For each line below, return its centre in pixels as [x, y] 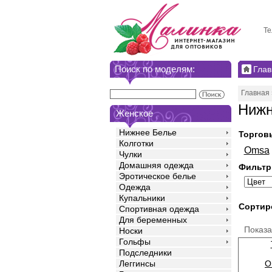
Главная [255, 93]
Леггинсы [137, 264]
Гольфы [134, 242]
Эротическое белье [157, 176]
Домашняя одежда [156, 165]
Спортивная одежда [159, 209]
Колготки [136, 144]
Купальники [142, 198]
